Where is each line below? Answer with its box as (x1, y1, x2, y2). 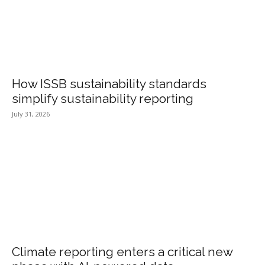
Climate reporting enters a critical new (12, 244, 232, 259)
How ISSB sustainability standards (12, 76, 206, 91)
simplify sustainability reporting (12, 91, 193, 106)
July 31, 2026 (12, 109, 50, 118)
